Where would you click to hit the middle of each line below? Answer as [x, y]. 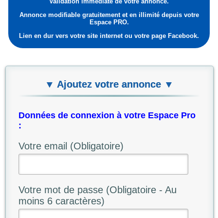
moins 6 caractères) [61, 201]
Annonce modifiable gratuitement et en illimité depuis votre [109, 15]
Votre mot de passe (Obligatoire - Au [97, 190]
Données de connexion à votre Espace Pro [107, 115]
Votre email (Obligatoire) [71, 146]
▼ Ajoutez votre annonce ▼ [109, 84]
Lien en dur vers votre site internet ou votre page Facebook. [109, 36]
